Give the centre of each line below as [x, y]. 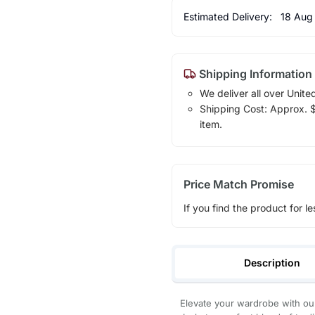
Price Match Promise [238, 184]
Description [272, 262]
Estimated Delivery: [229, 16]
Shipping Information [254, 73]
